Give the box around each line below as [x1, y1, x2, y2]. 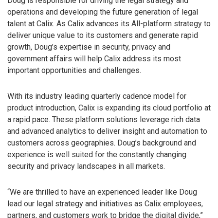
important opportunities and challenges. [7, 66, 141, 75]
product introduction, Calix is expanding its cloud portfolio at [7, 103, 211, 113]
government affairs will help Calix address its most [7, 54, 181, 64]
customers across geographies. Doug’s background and [7, 138, 196, 148]
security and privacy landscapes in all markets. [7, 162, 165, 171]
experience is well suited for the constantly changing [7, 150, 186, 160]
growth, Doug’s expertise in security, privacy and [7, 42, 170, 52]
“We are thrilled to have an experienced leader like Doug [7, 187, 197, 197]
